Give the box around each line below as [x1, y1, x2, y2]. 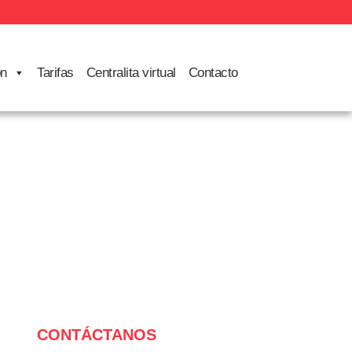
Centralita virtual [86, 65, 176, 80]
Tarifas [37, 65, 74, 80]
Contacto [188, 65, 238, 80]
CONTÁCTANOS [37, 325, 157, 343]
